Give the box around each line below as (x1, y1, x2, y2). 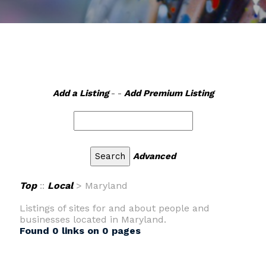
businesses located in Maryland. (19, 214, 166, 225)
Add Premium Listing (123, 88, 214, 99)
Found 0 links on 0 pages (19, 225, 141, 236)
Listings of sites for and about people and (19, 202, 210, 214)
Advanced (133, 151, 176, 161)
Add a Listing (52, 88, 109, 99)
